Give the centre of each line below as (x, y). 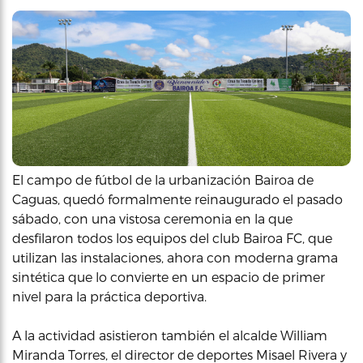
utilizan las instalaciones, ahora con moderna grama (175, 257)
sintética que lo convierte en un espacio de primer (169, 276)
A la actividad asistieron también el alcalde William (170, 335)
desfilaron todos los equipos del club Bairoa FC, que (172, 237)
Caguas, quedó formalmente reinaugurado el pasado (177, 199)
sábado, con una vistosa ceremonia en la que (152, 218)
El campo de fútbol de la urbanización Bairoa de (163, 179)
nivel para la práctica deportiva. (109, 296)
